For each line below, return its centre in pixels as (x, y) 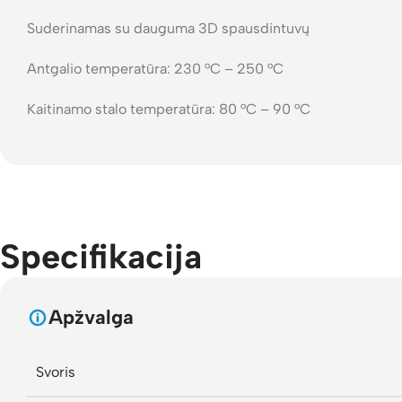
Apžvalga (91, 317)
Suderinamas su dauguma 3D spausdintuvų (168, 28)
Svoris (56, 372)
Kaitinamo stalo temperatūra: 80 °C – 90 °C (169, 109)
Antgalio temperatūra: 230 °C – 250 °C (155, 69)
